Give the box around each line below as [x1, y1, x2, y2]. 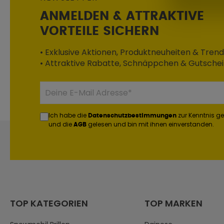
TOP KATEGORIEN [10, 197, 88, 209]
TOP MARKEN [144, 197, 202, 209]
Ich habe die [48, 111, 88, 119]
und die [48, 120, 73, 128]
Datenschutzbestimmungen [88, 112, 176, 118]
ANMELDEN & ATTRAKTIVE [40, 10, 204, 22]
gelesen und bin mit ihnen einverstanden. [86, 120, 214, 128]
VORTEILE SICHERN [40, 25, 159, 37]
